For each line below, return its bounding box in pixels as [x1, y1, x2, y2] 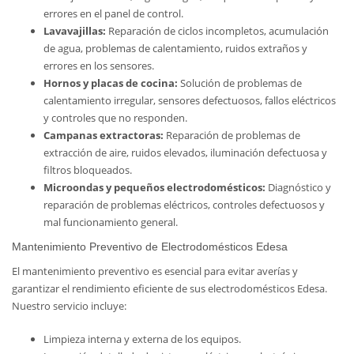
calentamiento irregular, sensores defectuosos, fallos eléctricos [43, 93, 336, 107]
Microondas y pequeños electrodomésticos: [43, 180, 265, 194]
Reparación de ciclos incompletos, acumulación [106, 24, 329, 38]
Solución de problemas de [178, 76, 302, 90]
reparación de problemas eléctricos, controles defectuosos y [43, 198, 325, 212]
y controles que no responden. [43, 111, 187, 125]
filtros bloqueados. [43, 163, 132, 177]
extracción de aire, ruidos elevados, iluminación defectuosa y [43, 145, 327, 160]
